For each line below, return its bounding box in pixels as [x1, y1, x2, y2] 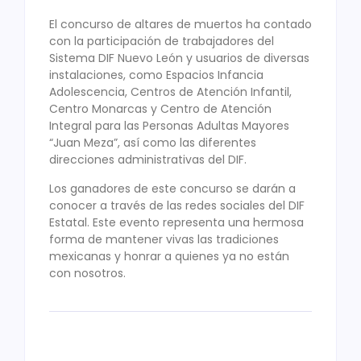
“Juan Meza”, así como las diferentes [49, 135, 256, 151]
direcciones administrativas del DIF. [49, 151, 247, 168]
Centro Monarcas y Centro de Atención [49, 101, 272, 118]
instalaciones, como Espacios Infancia [49, 67, 263, 84]
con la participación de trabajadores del [49, 33, 274, 50]
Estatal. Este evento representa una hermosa [49, 214, 304, 230]
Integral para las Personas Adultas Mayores [49, 118, 289, 135]
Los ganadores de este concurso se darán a [49, 180, 296, 197]
